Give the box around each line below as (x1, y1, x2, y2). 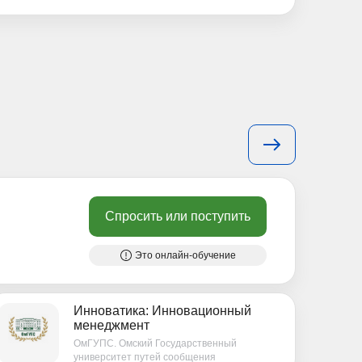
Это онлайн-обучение (135, 249, 236, 261)
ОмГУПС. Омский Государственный (74, 338, 237, 350)
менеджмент (74, 318, 149, 333)
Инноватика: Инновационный (74, 304, 251, 318)
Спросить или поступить (105, 208, 250, 223)
